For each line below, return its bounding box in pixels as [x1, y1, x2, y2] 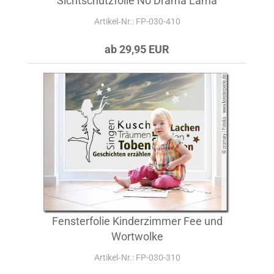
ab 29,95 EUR [105, 43, 169, 56]
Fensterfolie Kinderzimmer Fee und [51, 215, 223, 228]
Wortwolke [111, 230, 163, 243]
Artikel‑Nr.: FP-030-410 [94, 17, 180, 26]
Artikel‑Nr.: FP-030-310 [94, 253, 180, 262]
